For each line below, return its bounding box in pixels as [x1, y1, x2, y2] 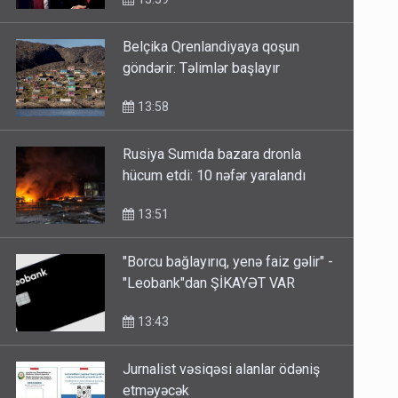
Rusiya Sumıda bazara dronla [123, 146, 302, 163]
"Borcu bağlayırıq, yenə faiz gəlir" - [123, 253, 334, 271]
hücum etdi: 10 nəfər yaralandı [123, 167, 306, 185]
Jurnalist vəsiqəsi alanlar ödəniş [123, 361, 321, 378]
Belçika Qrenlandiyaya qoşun [123, 38, 300, 56]
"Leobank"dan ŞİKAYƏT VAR [123, 275, 296, 292]
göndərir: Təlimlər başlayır [123, 60, 281, 77]
